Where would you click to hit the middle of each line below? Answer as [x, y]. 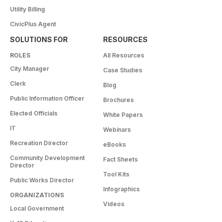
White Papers [123, 114]
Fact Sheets [120, 159]
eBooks [114, 144]
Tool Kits [116, 174]
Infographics [121, 189]
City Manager [29, 68]
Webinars [117, 129]
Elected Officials [34, 113]
